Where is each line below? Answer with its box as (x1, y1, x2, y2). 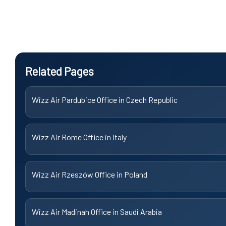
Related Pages (25, 64, 94, 78)
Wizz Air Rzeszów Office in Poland (32, 169, 147, 179)
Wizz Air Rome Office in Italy (32, 132, 127, 142)
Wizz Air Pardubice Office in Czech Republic (32, 94, 178, 104)
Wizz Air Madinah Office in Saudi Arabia (32, 206, 162, 216)
